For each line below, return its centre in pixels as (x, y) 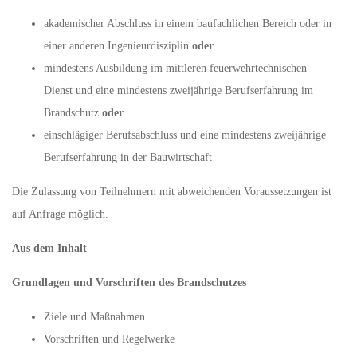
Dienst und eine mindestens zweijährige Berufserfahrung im (178, 90)
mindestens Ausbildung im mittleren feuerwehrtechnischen (175, 68)
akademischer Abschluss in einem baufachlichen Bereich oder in (188, 24)
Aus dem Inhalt (49, 248)
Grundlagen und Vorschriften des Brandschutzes (129, 282)
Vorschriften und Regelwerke (109, 339)
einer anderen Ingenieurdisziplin (118, 46)
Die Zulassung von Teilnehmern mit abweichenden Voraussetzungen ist (172, 192)
